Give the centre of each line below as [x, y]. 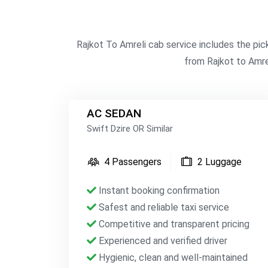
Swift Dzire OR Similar [130, 129]
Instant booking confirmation [158, 191]
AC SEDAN [114, 113]
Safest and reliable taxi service [163, 207]
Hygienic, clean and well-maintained [172, 258]
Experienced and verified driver [162, 241]
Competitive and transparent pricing [173, 224]
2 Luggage [220, 162]
